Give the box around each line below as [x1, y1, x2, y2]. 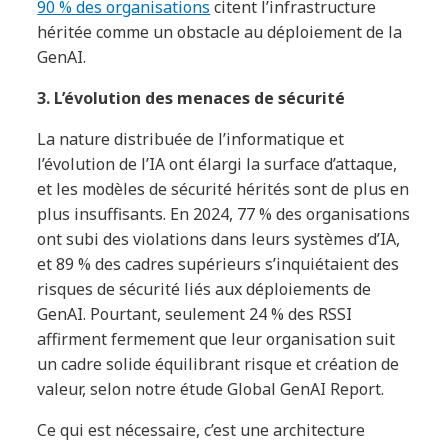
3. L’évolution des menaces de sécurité [37, 86, 346, 109]
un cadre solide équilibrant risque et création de [37, 352, 400, 375]
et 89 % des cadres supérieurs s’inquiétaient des [37, 252, 400, 275]
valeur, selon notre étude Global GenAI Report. [37, 377, 385, 400]
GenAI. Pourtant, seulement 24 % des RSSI [37, 302, 353, 325]
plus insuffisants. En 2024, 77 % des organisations [37, 202, 411, 225]
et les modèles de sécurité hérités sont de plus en [37, 177, 410, 200]
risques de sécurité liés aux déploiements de [37, 277, 372, 300]
